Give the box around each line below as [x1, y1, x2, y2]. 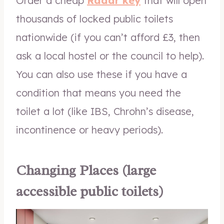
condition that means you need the [16, 86, 181, 99]
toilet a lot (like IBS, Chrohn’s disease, [16, 105, 194, 117]
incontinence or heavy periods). [16, 123, 163, 136]
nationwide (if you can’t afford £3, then [16, 31, 200, 43]
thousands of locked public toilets [16, 12, 173, 25]
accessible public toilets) [16, 182, 163, 200]
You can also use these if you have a [16, 68, 187, 80]
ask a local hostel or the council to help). [16, 49, 204, 62]
